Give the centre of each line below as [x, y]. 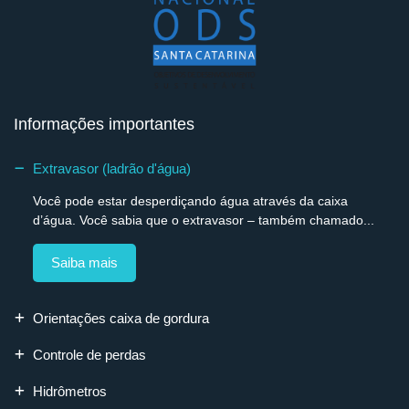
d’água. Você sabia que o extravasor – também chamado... [204, 220]
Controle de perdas [89, 354]
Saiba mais [84, 262]
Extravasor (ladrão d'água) [112, 168]
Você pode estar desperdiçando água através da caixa [190, 200]
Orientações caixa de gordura [121, 318]
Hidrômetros [70, 391]
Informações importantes [104, 124]
